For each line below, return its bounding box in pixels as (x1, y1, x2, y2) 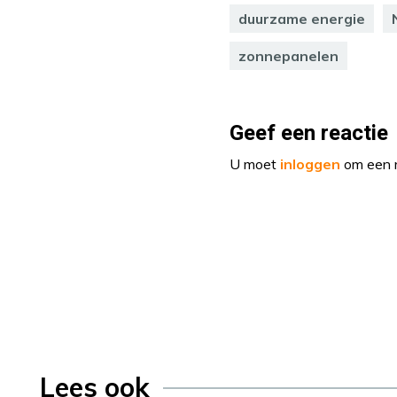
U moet (230, 155, 280, 174)
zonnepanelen (238, 47, 339, 66)
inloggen (280, 155, 340, 174)
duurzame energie (238, 10, 365, 28)
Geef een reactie (230, 118, 388, 150)
